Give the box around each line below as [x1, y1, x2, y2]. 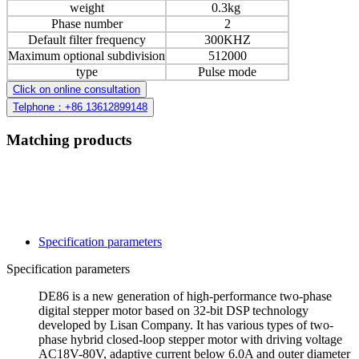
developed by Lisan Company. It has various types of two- [38, 318, 333, 333]
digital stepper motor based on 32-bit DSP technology [38, 304, 309, 318]
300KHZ [204, 32, 251, 46]
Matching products [6, 131, 131, 149]
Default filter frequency [27, 32, 146, 46]
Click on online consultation [13, 83, 140, 95]
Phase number [50, 16, 123, 30]
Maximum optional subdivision [8, 48, 165, 63]
